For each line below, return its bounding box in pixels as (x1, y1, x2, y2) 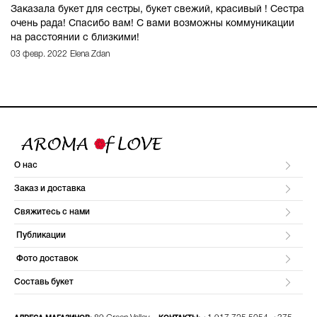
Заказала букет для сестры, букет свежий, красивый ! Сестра (11, 5, 304, 14)
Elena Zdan (70, 50, 110, 58)
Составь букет (14, 278, 74, 286)
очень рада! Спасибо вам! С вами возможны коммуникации (11, 19, 294, 28)
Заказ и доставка (14, 185, 86, 192)
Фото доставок (14, 255, 78, 263)
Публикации (14, 231, 66, 239)
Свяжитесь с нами (14, 208, 90, 216)
